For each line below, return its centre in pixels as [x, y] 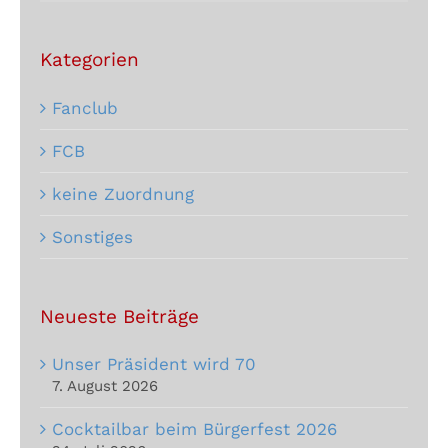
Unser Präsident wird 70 [154, 364]
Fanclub [85, 107]
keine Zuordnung [123, 193]
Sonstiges [92, 236]
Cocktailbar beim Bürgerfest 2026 [194, 429]
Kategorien [89, 59]
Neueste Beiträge [119, 316]
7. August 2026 [105, 386]
